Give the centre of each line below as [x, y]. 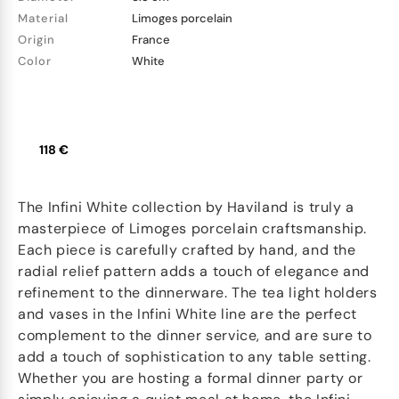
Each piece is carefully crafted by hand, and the [187, 250]
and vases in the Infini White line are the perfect [188, 314]
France [151, 40]
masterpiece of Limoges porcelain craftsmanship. [193, 228]
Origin [37, 40]
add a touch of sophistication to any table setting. [195, 357]
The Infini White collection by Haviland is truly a [187, 207]
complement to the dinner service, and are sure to [195, 335]
